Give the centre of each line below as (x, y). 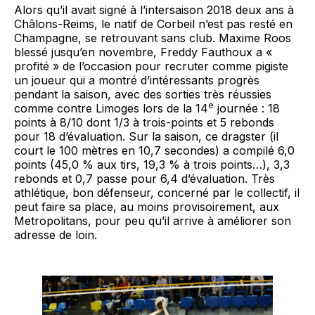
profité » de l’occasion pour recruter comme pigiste (151, 66)
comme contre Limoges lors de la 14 (111, 108)
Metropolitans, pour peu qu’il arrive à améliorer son (153, 220)
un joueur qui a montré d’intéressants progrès (137, 80)
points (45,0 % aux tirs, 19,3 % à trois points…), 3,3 (152, 164)
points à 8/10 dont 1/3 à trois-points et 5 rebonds (144, 122)
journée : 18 (247, 108)
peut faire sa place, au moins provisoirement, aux (147, 206)
